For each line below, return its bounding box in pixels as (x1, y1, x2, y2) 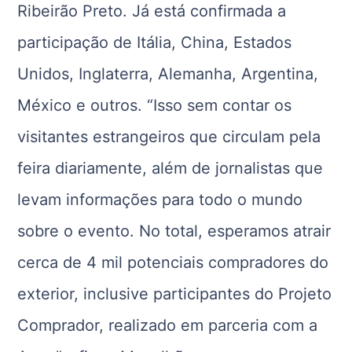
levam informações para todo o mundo (17, 190, 303, 210)
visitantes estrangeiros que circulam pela (17, 127, 321, 147)
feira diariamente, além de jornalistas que (17, 159, 324, 178)
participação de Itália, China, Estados (17, 33, 292, 53)
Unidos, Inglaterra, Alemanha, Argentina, (17, 64, 319, 84)
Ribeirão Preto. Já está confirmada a (17, 2, 287, 21)
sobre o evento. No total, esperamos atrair (17, 222, 332, 241)
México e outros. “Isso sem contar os (17, 96, 292, 115)
